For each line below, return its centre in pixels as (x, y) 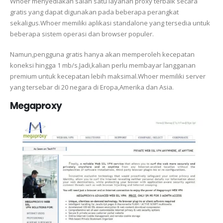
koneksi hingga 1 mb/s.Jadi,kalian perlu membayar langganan (103, 65)
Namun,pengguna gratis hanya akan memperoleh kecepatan (102, 54)
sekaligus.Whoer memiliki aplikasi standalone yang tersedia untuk (110, 23)
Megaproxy (36, 106)
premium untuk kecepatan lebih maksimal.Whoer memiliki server (108, 76)
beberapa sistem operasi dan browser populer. (82, 34)
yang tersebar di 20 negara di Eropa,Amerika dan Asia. (92, 87)
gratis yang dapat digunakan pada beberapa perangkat (94, 12)
